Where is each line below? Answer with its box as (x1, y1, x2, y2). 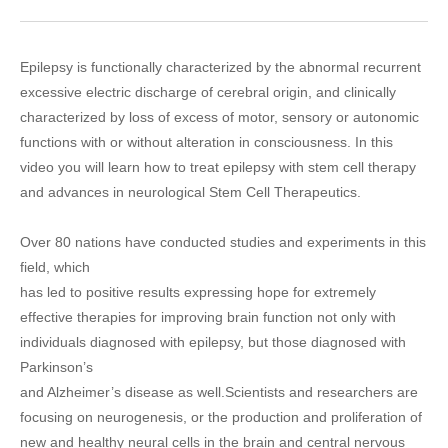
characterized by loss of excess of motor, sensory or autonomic (20, 109, 419, 126)
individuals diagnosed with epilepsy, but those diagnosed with (20, 334, 406, 351)
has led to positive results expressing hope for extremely (20, 284, 376, 301)
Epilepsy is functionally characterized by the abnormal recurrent (20, 59, 421, 76)
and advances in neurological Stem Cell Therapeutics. (20, 184, 361, 201)
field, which (20, 259, 90, 276)
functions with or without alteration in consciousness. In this (20, 134, 393, 151)
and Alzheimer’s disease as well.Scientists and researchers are (20, 384, 418, 401)
